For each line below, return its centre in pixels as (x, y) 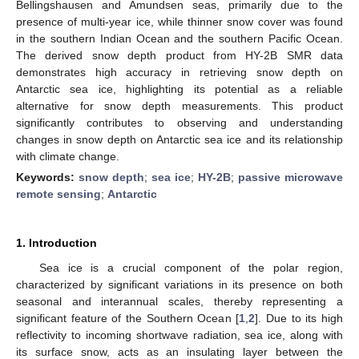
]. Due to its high (299, 318)
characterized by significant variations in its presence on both (179, 284)
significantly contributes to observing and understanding (179, 122)
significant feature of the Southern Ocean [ (128, 318)
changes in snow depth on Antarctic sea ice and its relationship (179, 139)
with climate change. (68, 156)
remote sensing (58, 194)
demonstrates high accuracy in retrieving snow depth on (179, 72)
